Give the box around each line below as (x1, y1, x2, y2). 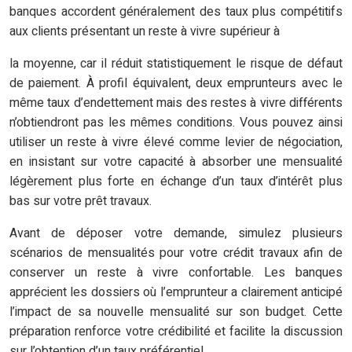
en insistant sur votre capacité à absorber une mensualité (9, 152, 343, 172)
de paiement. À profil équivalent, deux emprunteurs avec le (9, 74, 343, 93)
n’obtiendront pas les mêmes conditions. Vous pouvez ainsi (9, 113, 343, 133)
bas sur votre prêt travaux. (9, 192, 152, 211)
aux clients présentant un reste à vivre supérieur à (9, 22, 280, 42)
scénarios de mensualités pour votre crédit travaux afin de (9, 244, 343, 263)
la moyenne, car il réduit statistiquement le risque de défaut (9, 54, 343, 74)
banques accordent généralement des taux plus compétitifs (9, 2, 343, 22)
